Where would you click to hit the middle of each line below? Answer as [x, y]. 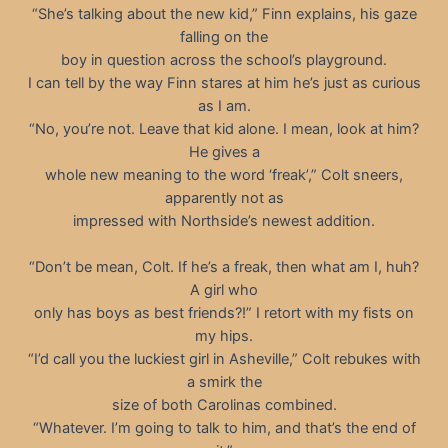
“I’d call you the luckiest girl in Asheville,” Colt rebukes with [224, 359]
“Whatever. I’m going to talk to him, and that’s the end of [224, 428]
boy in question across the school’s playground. [224, 59]
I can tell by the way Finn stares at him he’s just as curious [224, 82]
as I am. [224, 105]
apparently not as [224, 197]
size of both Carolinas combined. [224, 405]
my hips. [224, 336]
